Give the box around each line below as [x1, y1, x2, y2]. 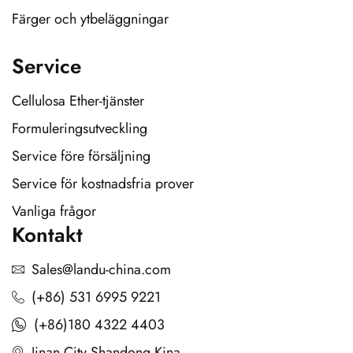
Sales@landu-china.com [32, 258, 171, 280]
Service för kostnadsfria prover [12, 173, 194, 194]
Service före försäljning [12, 145, 150, 166]
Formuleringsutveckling [12, 117, 147, 139]
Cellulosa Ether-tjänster [12, 90, 144, 111]
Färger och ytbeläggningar [12, 8, 169, 29]
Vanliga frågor [12, 200, 96, 221]
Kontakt [12, 219, 83, 250]
